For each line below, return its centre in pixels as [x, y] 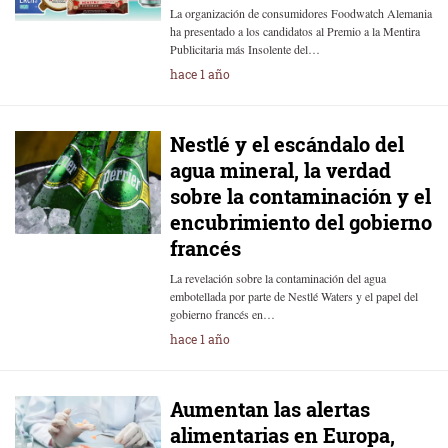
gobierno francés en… [222, 314]
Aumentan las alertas [269, 409]
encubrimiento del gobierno [300, 222]
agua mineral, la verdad [280, 170]
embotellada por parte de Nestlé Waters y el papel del [293, 296]
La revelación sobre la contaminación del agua [277, 278]
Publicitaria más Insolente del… [244, 49]
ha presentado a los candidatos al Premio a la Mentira [294, 31]
